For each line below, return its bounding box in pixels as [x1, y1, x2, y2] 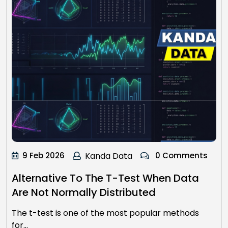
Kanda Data [85, 150, 132, 162]
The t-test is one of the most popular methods [12, 207, 199, 219]
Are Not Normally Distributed [12, 185, 156, 199]
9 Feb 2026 [22, 150, 65, 161]
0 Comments [153, 150, 208, 161]
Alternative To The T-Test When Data [12, 170, 199, 185]
